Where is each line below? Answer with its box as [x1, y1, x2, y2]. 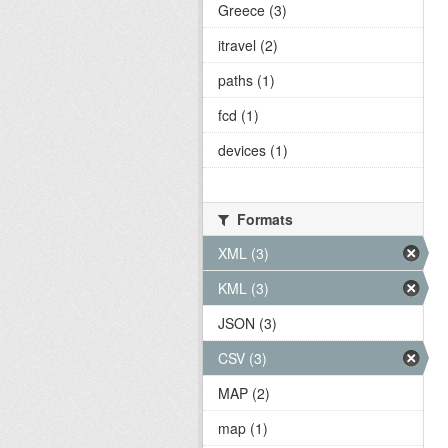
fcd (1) [218, 105, 259, 125]
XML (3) [218, 243, 269, 263]
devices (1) [218, 140, 288, 160]
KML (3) [218, 278, 269, 298]
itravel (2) [218, 35, 278, 55]
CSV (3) [218, 348, 267, 368]
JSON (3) [218, 313, 277, 333]
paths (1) [218, 70, 275, 90]
